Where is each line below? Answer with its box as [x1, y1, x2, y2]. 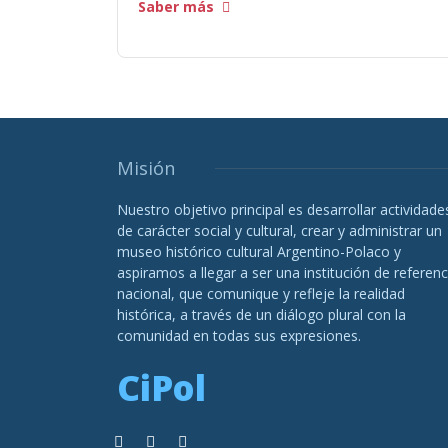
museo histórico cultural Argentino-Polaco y [117, 242, 401, 262]
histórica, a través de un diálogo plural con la [117, 305, 406, 325]
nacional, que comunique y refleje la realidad [117, 284, 405, 304]
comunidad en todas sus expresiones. [117, 326, 361, 346]
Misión [117, 156, 175, 181]
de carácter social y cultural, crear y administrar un [117, 221, 442, 241]
